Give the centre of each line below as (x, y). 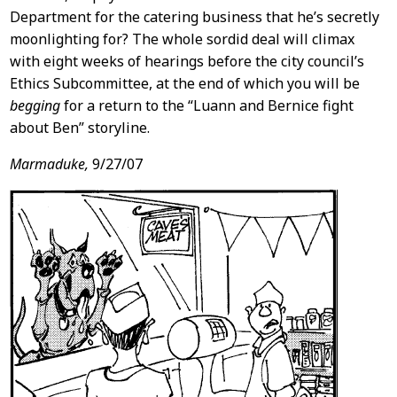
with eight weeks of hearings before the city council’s (187, 61)
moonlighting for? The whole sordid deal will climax (182, 39)
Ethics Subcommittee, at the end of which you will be (184, 83)
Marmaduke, (49, 163)
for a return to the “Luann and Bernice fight (206, 105)
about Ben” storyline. (79, 127)
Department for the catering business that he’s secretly (194, 16)
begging (35, 105)
